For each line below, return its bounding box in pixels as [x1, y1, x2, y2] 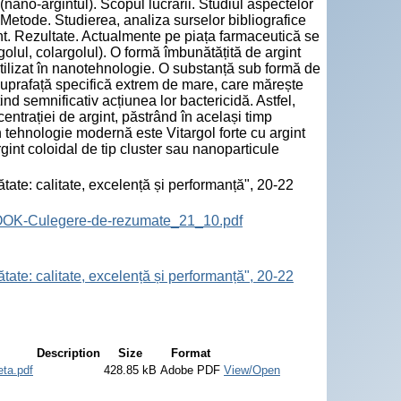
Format [170, 346, 210, 360]
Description [37, 346, 100, 360]
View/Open [224, 363, 280, 377]
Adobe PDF [160, 363, 220, 377]
